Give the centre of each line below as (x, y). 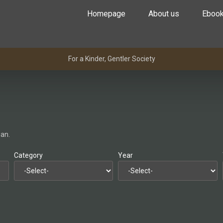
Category (28, 156)
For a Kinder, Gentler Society (111, 59)
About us (164, 14)
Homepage (106, 14)
